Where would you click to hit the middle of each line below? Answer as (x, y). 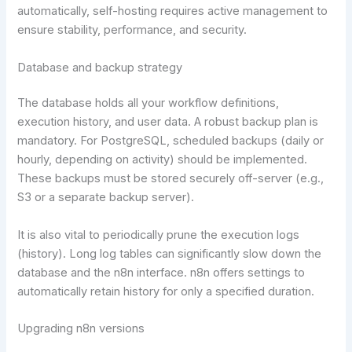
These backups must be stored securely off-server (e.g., (171, 179)
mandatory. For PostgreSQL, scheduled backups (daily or (171, 141)
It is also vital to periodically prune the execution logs (159, 235)
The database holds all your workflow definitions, (148, 103)
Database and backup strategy (100, 67)
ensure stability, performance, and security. (132, 30)
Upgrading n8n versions (81, 329)
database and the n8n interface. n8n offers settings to (161, 272)
